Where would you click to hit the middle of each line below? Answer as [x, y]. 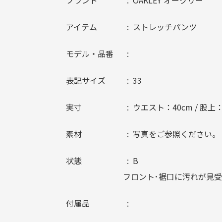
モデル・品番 [90, 54]
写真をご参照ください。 [176, 134]
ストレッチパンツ [165, 27]
